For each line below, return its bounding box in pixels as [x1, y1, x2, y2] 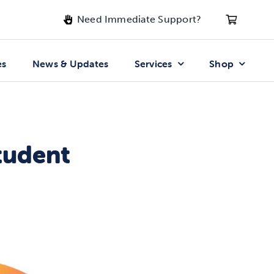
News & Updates [32, 57, 109, 70]
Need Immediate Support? [76, 13, 202, 25]
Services [134, 57, 172, 70]
